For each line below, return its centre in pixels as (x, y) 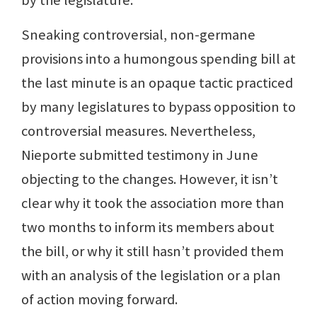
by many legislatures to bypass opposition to (158, 106)
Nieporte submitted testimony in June (140, 155)
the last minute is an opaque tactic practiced (157, 82)
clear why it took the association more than (153, 203)
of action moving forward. (99, 299)
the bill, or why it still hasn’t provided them (152, 251)
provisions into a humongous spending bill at (158, 58)
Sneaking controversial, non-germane (138, 34)
